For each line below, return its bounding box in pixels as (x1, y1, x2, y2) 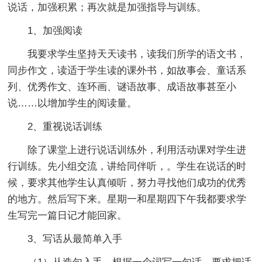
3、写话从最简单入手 (27, 233, 123, 244)
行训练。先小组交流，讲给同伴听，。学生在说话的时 (8, 160, 247, 172)
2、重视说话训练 (27, 120, 103, 132)
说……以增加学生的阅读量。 (8, 97, 137, 109)
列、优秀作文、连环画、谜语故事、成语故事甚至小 (8, 81, 237, 92)
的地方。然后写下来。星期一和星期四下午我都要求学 (8, 193, 247, 205)
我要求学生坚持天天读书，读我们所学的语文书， (27, 48, 247, 60)
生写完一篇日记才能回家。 (8, 209, 127, 221)
